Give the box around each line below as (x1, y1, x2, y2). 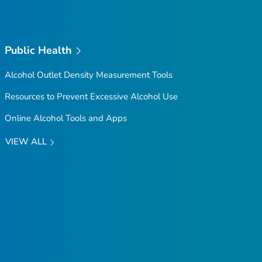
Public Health (4, 43, 73, 57)
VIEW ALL (5, 136, 49, 148)
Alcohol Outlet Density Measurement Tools (4, 69, 173, 81)
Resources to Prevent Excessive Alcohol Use (4, 91, 178, 103)
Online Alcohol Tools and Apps (4, 112, 127, 125)
